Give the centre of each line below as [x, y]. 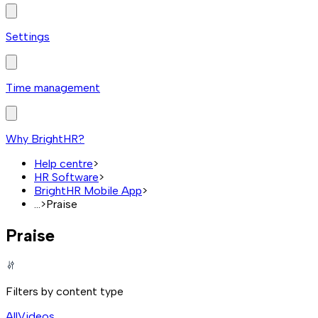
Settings [28, 37]
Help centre [64, 164]
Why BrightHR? [45, 139]
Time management [53, 88]
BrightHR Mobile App [88, 191]
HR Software [66, 177]
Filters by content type [65, 291]
